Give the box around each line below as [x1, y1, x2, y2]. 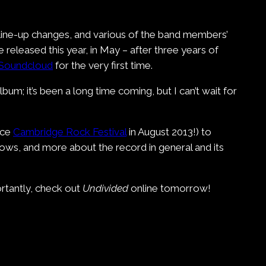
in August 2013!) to [126, 126, 211, 138]
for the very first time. [53, 59, 153, 72]
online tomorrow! [128, 182, 211, 195]
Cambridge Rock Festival [13, 126, 126, 138]
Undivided [83, 182, 128, 195]
